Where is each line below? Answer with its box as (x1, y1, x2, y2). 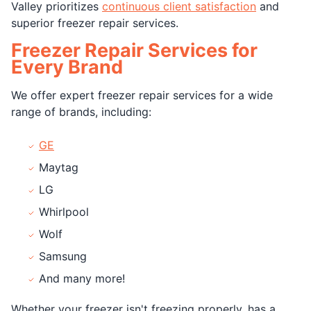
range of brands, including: (11, 104, 151, 119)
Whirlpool (39, 204, 89, 219)
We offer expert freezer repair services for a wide (11, 87, 273, 102)
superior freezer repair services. (11, 15, 178, 30)
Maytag (39, 160, 78, 174)
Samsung (39, 249, 87, 263)
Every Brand (11, 55, 123, 78)
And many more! (39, 271, 125, 285)
